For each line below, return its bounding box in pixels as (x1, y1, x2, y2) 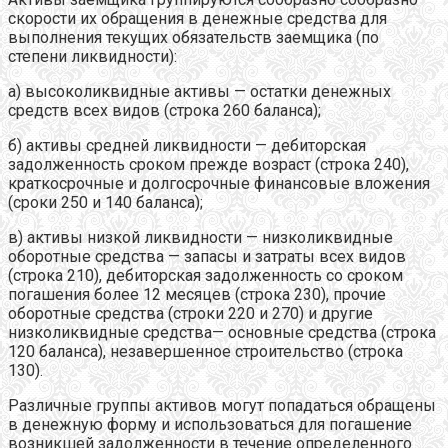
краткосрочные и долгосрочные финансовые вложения (8, 173, 430, 193)
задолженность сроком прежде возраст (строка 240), (8, 154, 409, 174)
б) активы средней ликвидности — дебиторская (8, 135, 366, 155)
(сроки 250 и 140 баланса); (8, 192, 203, 212)
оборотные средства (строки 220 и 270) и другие (8, 303, 373, 323)
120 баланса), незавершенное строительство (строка (8, 341, 403, 361)
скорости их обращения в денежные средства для (8, 8, 387, 28)
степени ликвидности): (8, 46, 177, 66)
